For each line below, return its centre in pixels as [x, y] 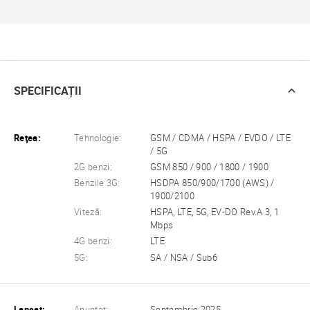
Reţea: [27, 138]
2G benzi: [93, 167]
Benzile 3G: [97, 183]
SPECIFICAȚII [48, 91]
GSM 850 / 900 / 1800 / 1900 [209, 167]
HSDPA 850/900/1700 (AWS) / [212, 183]
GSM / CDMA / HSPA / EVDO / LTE [220, 138]
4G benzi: [93, 241]
